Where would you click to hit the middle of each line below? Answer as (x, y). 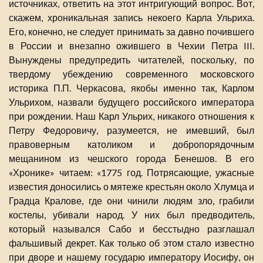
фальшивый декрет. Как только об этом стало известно (131, 243)
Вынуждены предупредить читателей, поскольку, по (131, 60)
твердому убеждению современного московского (131, 74)
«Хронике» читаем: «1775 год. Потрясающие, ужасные (131, 173)
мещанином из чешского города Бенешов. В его (131, 159)
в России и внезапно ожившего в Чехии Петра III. (131, 46)
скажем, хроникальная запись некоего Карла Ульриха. (131, 18)
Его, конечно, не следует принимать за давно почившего (131, 32)
